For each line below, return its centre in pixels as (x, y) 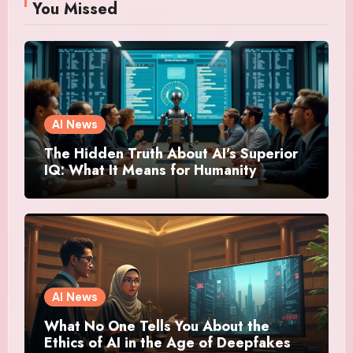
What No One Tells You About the (156, 327)
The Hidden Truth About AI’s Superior (171, 154)
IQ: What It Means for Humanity (150, 171)
